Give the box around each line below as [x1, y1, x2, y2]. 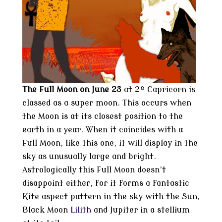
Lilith [67, 206, 94, 215]
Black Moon [22, 206, 68, 215]
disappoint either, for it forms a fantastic [22, 179, 189, 188]
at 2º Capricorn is [121, 85, 195, 94]
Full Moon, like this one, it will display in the [22, 139, 198, 148]
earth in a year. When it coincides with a [22, 125, 183, 134]
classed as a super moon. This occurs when [22, 99, 191, 108]
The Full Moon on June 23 [22, 85, 121, 94]
